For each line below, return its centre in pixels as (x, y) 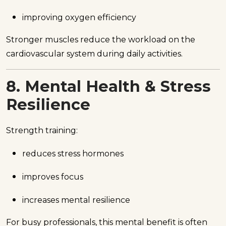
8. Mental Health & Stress (108, 86)
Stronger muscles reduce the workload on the (101, 39)
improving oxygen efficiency (79, 17)
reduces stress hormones (73, 154)
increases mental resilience (76, 200)
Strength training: (42, 131)
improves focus (53, 177)
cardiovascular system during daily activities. (94, 53)
